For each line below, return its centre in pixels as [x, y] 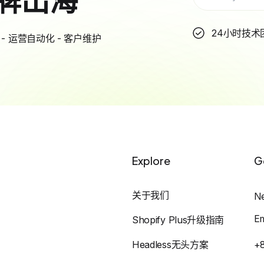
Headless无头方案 [170, 244]
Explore [151, 160]
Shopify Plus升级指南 [178, 220]
